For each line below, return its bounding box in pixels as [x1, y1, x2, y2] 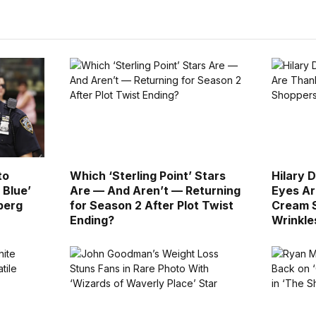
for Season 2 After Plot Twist [69, 198, 233, 213]
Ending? [69, 213, 114, 228]
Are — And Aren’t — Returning [69, 183, 241, 198]
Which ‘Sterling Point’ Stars [69, 169, 226, 183]
